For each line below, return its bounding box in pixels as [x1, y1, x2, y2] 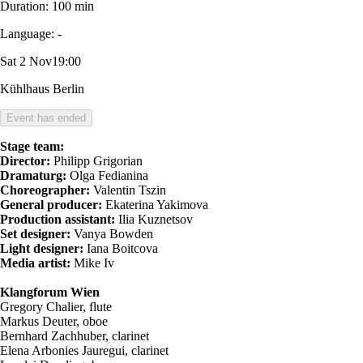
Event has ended [6, 111, 86, 124]
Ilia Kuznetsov [115, 211, 193, 226]
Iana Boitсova [83, 241, 158, 255]
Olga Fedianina [66, 168, 148, 182]
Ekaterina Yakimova [102, 197, 208, 211]
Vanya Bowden [70, 226, 153, 241]
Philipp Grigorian [50, 153, 143, 168]
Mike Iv [70, 255, 114, 270]
